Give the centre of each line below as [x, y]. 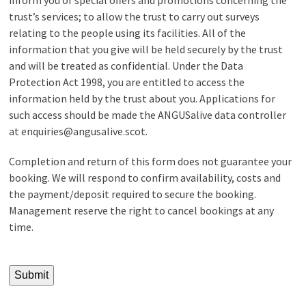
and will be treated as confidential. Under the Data [126, 65]
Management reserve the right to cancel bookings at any [142, 210]
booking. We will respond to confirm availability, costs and [145, 177]
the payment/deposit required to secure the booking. [133, 194]
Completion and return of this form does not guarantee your [151, 161]
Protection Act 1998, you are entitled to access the [127, 82]
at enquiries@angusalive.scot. [79, 131]
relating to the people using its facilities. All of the [128, 32]
